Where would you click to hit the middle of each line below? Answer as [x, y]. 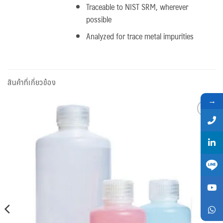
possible [99, 19]
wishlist [201, 137]
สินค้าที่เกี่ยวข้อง [32, 82]
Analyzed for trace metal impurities [140, 36]
